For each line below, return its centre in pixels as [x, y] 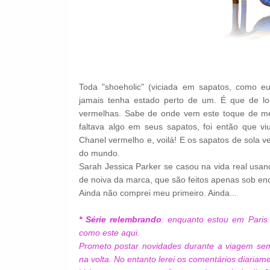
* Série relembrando [121, 220]
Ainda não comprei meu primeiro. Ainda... [158, 193]
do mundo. [100, 153]
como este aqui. [110, 233]
